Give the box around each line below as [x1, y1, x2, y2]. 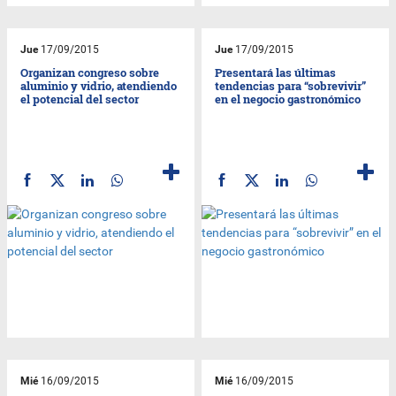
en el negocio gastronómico [215, 90, 362, 107]
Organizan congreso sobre [20, 64, 160, 80]
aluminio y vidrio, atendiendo [20, 77, 178, 94]
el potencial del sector [20, 90, 140, 107]
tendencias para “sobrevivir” [215, 77, 367, 94]
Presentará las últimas [215, 64, 337, 80]
